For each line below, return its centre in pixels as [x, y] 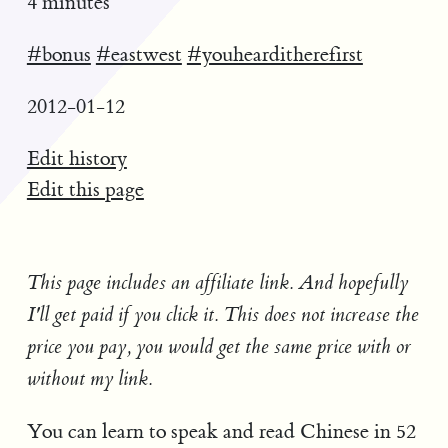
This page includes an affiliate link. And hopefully [217, 283]
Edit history [76, 158]
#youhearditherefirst [274, 55]
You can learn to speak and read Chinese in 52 [221, 431]
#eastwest [138, 55]
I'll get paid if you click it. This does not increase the [222, 315]
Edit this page [85, 189]
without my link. [89, 379]
